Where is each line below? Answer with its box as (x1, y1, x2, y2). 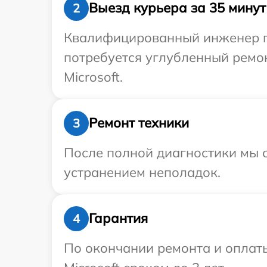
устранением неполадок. (64, 163, 221, 181)
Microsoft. (64, 68, 123, 85)
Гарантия (89, 210, 148, 227)
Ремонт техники (89, 114, 189, 132)
